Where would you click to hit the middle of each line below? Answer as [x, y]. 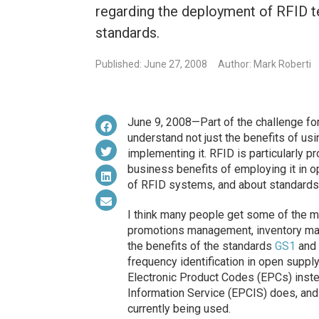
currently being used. [179, 309]
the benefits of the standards [201, 246]
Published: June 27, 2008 [152, 64]
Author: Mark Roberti [265, 64]
